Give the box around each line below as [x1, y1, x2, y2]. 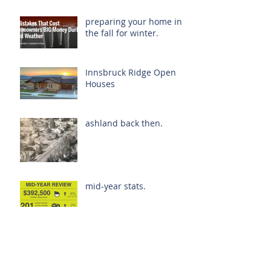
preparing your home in [85, 16, 182, 28]
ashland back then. [85, 117, 163, 129]
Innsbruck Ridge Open [85, 67, 176, 79]
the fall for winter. [85, 27, 158, 39]
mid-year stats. [85, 180, 146, 192]
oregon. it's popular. [85, 231, 167, 243]
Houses [85, 78, 115, 90]
